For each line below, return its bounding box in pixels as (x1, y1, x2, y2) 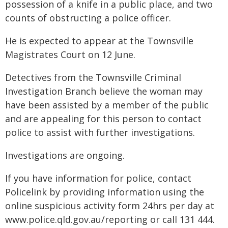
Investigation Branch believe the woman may (5, 85, 203, 97)
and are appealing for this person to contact (5, 112, 202, 125)
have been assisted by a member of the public (5, 99, 209, 111)
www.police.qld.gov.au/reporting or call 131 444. (5, 213, 215, 225)
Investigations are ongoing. (5, 149, 125, 161)
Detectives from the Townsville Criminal (5, 71, 181, 83)
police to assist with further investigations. (5, 126, 195, 138)
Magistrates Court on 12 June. (5, 48, 135, 61)
